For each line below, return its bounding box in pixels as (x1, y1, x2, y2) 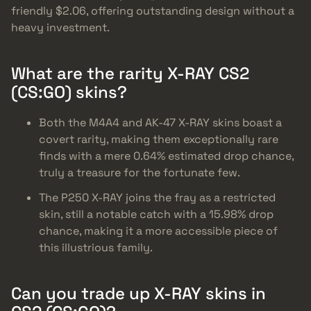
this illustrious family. (39, 240, 153, 255)
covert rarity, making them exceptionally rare (39, 132, 278, 147)
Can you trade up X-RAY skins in (11, 283, 266, 305)
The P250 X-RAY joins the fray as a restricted (39, 190, 276, 205)
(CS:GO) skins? (11, 81, 127, 103)
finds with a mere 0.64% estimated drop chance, (39, 149, 294, 164)
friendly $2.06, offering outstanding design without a (11, 3, 294, 18)
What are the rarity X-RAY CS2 (11, 62, 249, 84)
